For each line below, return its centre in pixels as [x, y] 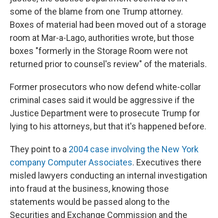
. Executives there [167, 162]
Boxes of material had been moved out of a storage [108, 25]
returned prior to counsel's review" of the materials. [108, 64]
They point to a [39, 149]
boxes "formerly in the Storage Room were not [99, 51]
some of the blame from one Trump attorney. [96, 11]
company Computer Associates [71, 162]
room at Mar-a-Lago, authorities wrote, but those [102, 38]
